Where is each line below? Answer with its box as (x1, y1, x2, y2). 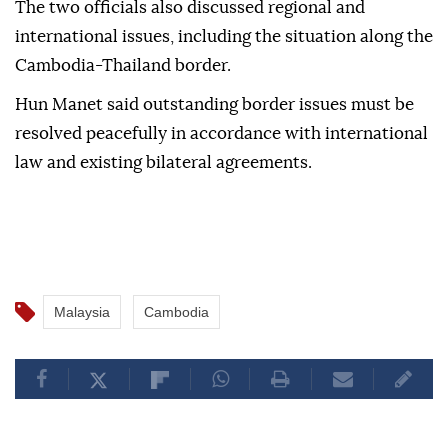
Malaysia (54, 304, 110, 321)
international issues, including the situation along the (15, 28, 433, 46)
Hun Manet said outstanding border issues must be (15, 96, 414, 114)
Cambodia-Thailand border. (15, 57, 231, 75)
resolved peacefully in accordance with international (15, 125, 428, 143)
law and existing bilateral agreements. (15, 154, 312, 172)
